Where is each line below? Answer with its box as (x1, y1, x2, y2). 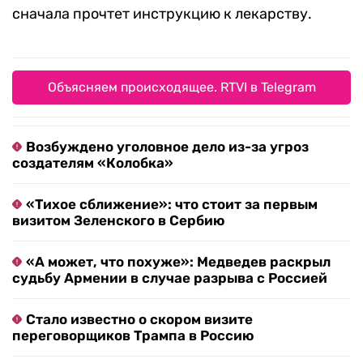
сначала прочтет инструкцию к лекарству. (12, 5, 312, 23)
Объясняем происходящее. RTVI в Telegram (47, 79, 316, 96)
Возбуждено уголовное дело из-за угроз (26, 139, 309, 156)
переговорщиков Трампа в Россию (12, 327, 254, 344)
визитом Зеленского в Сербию (12, 212, 224, 229)
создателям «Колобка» (12, 155, 173, 172)
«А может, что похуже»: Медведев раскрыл (26, 254, 331, 271)
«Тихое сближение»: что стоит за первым (26, 196, 318, 213)
